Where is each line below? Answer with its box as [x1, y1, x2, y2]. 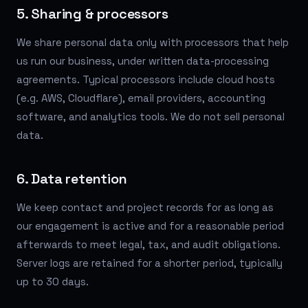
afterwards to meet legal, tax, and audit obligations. [16, 237, 280, 251]
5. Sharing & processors [16, 4, 168, 23]
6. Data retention [16, 169, 127, 188]
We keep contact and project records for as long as [16, 200, 274, 214]
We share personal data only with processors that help [16, 35, 289, 49]
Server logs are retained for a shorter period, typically [16, 256, 283, 269]
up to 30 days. [16, 274, 89, 288]
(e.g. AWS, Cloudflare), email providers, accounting [16, 91, 265, 104]
